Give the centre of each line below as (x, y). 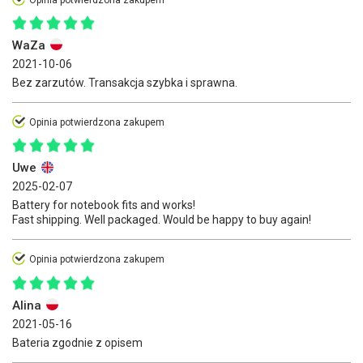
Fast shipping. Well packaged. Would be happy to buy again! (162, 220)
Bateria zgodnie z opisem (77, 342)
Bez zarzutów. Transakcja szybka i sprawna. (125, 82)
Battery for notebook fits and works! (104, 205)
